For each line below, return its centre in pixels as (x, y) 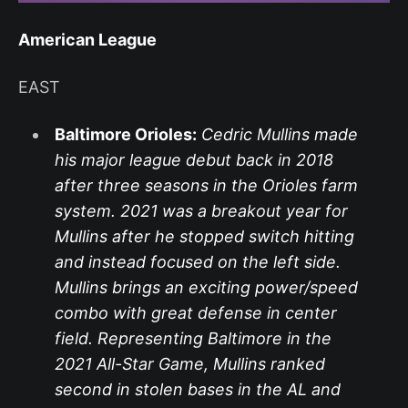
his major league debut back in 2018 (194, 159)
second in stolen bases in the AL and (197, 389)
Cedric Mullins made (279, 134)
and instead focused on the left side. (197, 261)
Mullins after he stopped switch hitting (204, 236)
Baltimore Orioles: (125, 134)
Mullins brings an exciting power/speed (206, 287)
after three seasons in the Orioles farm (206, 185)
